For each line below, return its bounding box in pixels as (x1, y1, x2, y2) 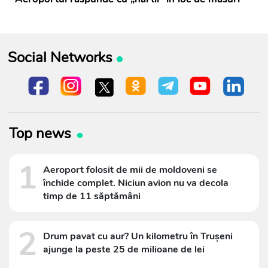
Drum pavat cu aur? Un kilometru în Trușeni (43, 230, 233, 243)
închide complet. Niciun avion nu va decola (43, 176, 229, 190)
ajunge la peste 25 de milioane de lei (43, 243, 205, 256)
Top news (9, 124, 71, 143)
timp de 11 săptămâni (43, 190, 141, 203)
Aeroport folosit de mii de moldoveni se (43, 163, 217, 176)
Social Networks (7, 47, 112, 67)
